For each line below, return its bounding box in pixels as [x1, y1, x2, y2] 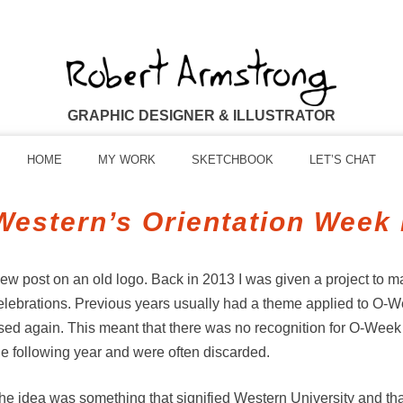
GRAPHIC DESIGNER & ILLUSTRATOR [67, 107, 336, 123]
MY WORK [98, 153, 156, 167]
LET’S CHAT [309, 153, 376, 167]
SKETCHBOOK [192, 153, 273, 167]
